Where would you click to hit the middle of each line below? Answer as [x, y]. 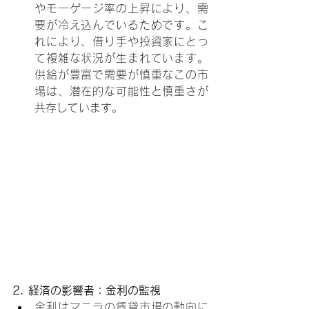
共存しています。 [79, 107]
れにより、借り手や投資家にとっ [121, 41]
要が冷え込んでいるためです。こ [121, 24]
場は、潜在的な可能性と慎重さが [121, 91]
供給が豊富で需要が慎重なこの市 [121, 74]
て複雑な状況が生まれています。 [121, 58]
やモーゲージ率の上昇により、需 [121, 8]
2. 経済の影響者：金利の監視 [87, 290]
